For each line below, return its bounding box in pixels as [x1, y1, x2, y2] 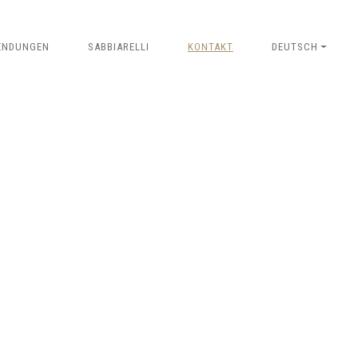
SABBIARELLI [87, 40, 149, 53]
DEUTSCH [271, 40, 318, 53]
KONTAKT [187, 40, 233, 53]
